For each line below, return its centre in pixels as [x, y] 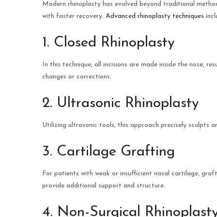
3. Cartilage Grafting [108, 152]
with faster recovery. [74, 16]
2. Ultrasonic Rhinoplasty [121, 104]
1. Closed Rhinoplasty [108, 43]
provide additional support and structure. [104, 186]
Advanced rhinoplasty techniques [155, 16]
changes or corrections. [77, 77]
